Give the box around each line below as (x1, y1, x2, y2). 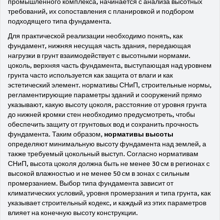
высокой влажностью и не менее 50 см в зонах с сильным (8, 169, 190, 178)
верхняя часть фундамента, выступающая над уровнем (33, 61, 212, 70)
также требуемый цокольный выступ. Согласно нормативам (8, 150, 198, 158)
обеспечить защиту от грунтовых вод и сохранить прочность (8, 120, 198, 129)
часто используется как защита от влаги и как (28, 71, 173, 80)
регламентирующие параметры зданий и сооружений (8, 91, 180, 99)
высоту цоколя (65, 101, 111, 109)
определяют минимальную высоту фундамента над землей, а (8, 140, 206, 148)
